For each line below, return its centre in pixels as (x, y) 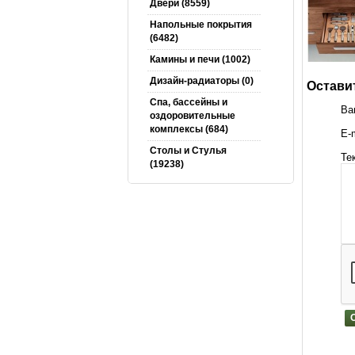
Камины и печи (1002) (200, 59)
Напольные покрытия (200, 25)
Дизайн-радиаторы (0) (201, 81)
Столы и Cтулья (188, 151)
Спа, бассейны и (188, 102)
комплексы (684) (189, 129)
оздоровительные (192, 116)
